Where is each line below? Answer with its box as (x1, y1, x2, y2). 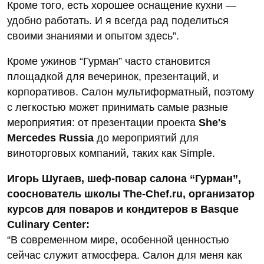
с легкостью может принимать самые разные (7, 101, 228, 114)
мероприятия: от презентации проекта (7, 117, 199, 129)
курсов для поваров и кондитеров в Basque (7, 203, 239, 216)
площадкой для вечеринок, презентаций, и (7, 71, 219, 83)
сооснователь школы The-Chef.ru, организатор (7, 188, 255, 200)
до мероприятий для (94, 132, 199, 144)
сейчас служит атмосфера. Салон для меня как (7, 249, 242, 262)
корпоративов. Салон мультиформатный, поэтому (7, 86, 254, 98)
